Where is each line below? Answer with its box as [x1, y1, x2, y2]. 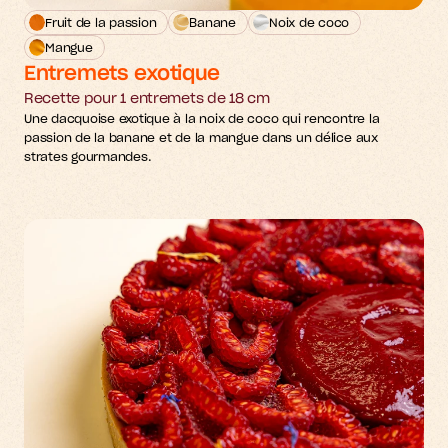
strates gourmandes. [24, 151, 152, 163]
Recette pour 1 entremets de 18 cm [24, 92, 270, 106]
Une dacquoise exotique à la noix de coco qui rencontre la [24, 113, 380, 125]
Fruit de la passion [45, 16, 157, 29]
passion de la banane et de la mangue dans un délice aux [24, 132, 378, 144]
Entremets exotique [24, 64, 220, 84]
